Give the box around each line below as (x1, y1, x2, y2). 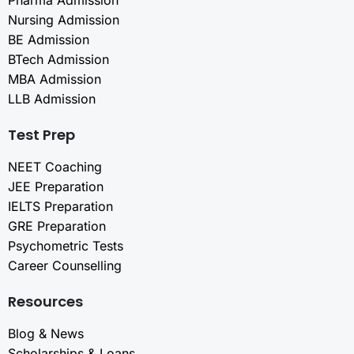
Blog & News (8, 326, 84, 342)
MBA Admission (8, 71, 101, 88)
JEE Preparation (8, 179, 104, 195)
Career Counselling (8, 258, 122, 274)
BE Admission (8, 32, 89, 48)
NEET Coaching (8, 159, 102, 175)
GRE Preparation (8, 218, 106, 235)
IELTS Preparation (8, 198, 113, 215)
